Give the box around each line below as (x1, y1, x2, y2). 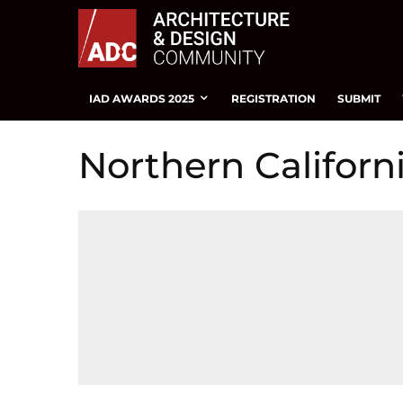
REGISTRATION (231, 91, 316, 105)
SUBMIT (337, 91, 381, 105)
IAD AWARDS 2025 (89, 91, 194, 105)
